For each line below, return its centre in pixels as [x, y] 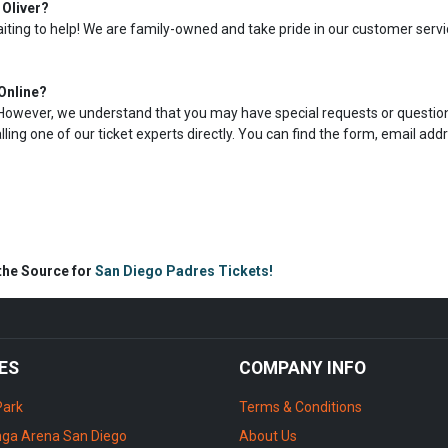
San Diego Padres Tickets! [183, 271]
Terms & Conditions [300, 407]
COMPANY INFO [302, 368]
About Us [268, 436]
